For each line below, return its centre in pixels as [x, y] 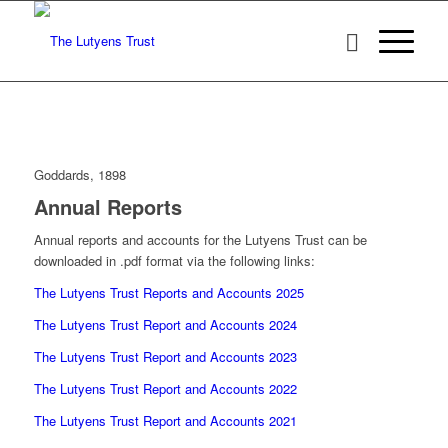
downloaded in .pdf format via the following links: [174, 261]
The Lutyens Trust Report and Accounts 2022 [165, 389]
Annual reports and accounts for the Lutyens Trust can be [200, 240]
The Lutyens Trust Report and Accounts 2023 [165, 357]
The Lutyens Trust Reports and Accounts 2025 [168, 293]
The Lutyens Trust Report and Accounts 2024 [165, 325]
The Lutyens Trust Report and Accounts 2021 [165, 421]
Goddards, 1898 [79, 175]
